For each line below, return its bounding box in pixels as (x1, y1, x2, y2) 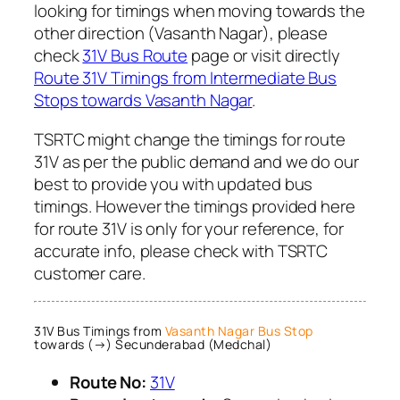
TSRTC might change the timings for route (34, 127, 346, 151)
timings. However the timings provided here (34, 194, 355, 218)
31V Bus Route (82, 44, 188, 68)
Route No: (70, 371, 147, 395)
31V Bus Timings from (34, 321, 165, 339)
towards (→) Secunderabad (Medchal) (34, 335, 271, 353)
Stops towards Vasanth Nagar (34, 88, 253, 112)
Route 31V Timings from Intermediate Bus (34, 66, 337, 90)
